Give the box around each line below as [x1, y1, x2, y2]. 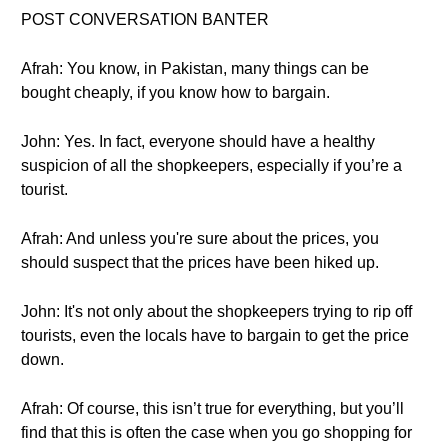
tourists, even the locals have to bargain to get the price [21, 327, 409, 344]
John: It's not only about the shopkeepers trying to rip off [21, 303, 412, 320]
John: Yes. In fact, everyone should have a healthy [21, 133, 375, 150]
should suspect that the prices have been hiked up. [21, 254, 379, 271]
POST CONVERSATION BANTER [21, 11, 269, 28]
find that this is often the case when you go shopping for [21, 424, 412, 441]
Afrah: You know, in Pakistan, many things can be [21, 60, 369, 77]
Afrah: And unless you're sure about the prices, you [21, 230, 379, 247]
